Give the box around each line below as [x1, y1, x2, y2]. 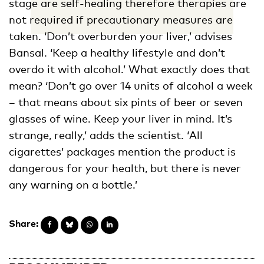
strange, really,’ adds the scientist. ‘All [9, 128, 203, 142]
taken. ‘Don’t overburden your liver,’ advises [9, 29, 232, 43]
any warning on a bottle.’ [9, 178, 137, 192]
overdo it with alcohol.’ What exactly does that [9, 62, 250, 76]
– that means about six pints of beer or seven [9, 95, 243, 109]
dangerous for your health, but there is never [9, 161, 241, 175]
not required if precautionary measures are [9, 13, 233, 27]
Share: [9, 217, 38, 230]
